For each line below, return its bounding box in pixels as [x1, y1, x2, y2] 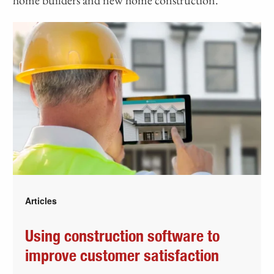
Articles [25, 194, 57, 207]
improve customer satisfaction [25, 248, 220, 264]
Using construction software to [25, 228, 220, 245]
